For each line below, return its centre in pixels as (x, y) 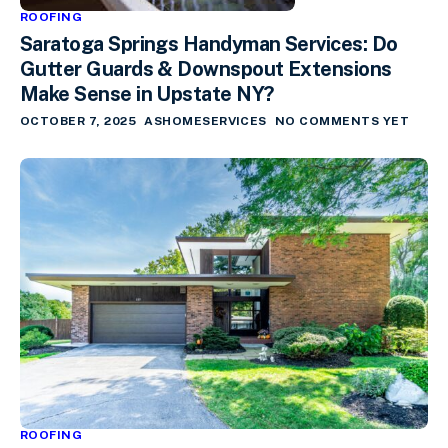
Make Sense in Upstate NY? (147, 93)
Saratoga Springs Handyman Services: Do (209, 43)
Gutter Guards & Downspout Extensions (206, 68)
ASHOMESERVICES (205, 120)
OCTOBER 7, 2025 (78, 120)
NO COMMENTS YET (342, 120)
